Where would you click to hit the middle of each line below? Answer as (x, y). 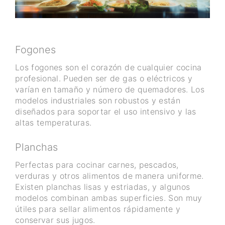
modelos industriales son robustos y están (98, 101)
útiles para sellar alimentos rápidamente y (98, 209)
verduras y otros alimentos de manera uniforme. (109, 176)
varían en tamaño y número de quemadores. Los (110, 90)
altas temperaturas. (53, 123)
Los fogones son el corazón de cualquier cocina (108, 68)
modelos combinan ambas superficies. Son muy (109, 198)
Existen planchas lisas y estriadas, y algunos (103, 187)
